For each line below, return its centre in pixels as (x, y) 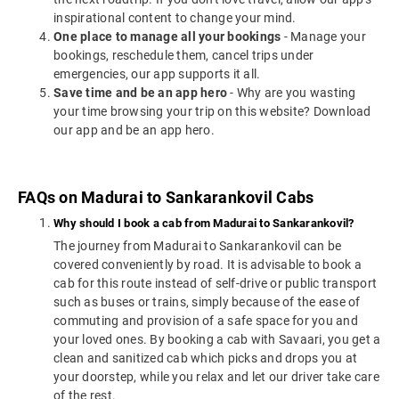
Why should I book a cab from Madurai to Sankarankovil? (204, 224)
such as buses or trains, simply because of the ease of (207, 302)
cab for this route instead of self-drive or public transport (215, 284)
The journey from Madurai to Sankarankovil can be (197, 246)
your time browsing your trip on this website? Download (212, 112)
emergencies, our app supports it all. (157, 74)
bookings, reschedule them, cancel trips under (184, 56)
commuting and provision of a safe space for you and (206, 321)
